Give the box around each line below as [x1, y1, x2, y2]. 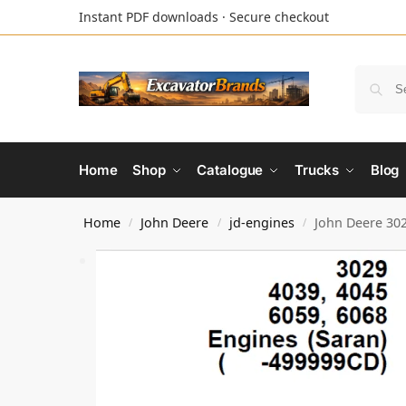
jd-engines [228, 214, 295, 231]
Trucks [294, 161, 340, 179]
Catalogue [197, 161, 264, 179]
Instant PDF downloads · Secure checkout [79, 8, 329, 25]
